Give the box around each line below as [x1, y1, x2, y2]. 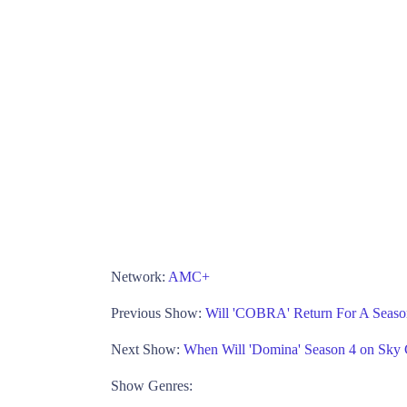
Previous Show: [111, 305, 205, 322]
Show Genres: [111, 378, 193, 394]
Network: [111, 269, 168, 285]
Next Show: [111, 342, 184, 358]
